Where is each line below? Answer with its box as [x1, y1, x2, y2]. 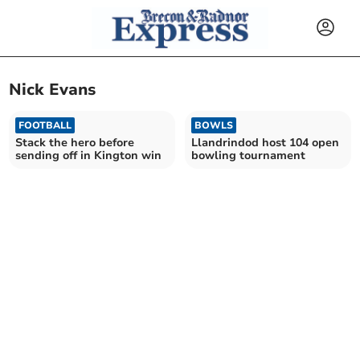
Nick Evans [9, 79, 96, 101]
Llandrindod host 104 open [191, 134, 339, 150]
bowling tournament [191, 147, 305, 163]
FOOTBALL [18, 118, 72, 132]
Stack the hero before [15, 134, 135, 150]
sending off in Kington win [15, 147, 162, 163]
